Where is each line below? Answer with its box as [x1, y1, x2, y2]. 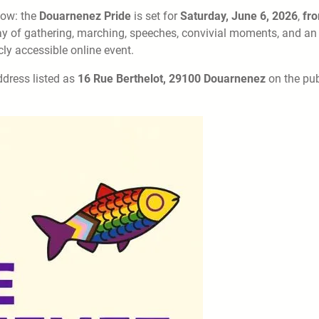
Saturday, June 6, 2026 [180, 9, 298, 23]
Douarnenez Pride [39, 9, 131, 23]
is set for [131, 9, 180, 23]
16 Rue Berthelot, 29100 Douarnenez [78, 71, 266, 85]
